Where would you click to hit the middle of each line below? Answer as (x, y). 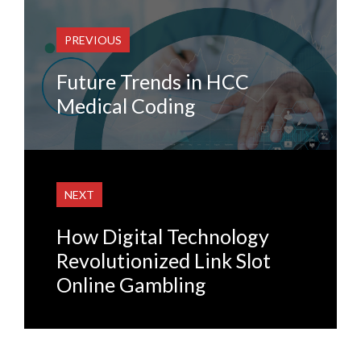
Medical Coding (126, 105)
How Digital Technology (163, 236)
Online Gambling (131, 284)
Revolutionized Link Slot (164, 260)
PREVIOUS (93, 39)
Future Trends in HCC (153, 81)
